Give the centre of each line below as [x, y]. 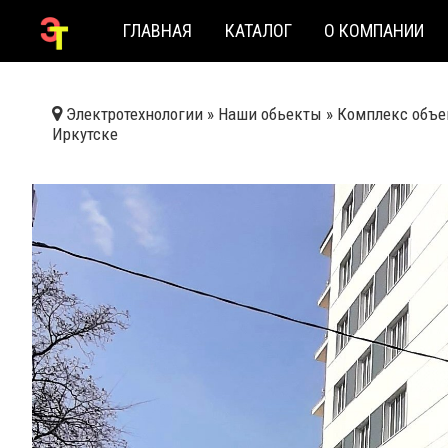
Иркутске [85, 134]
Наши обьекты [270, 114]
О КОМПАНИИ [373, 30]
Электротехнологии [134, 114]
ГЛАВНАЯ [158, 30]
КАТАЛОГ [258, 30]
